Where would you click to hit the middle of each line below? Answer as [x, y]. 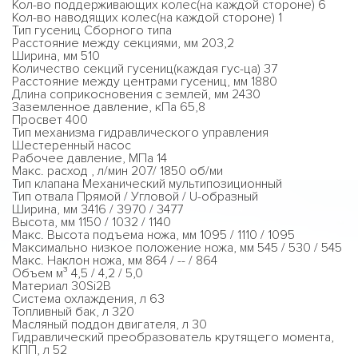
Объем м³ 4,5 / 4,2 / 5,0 [78, 273]
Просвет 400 [50, 120]
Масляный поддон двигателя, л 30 [109, 324]
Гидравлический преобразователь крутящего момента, [173, 337]
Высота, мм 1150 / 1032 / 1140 [91, 222]
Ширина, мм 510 [56, 56]
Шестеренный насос [72, 145]
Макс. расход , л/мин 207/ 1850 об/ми [117, 171]
